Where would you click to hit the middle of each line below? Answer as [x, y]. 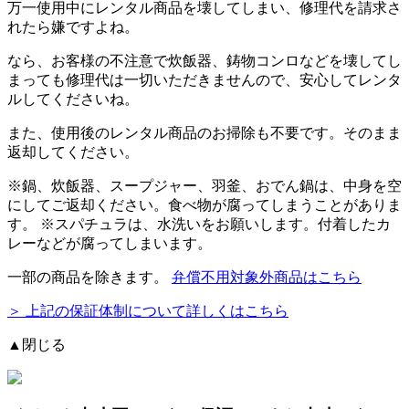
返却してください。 [73, 152]
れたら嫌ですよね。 [73, 26]
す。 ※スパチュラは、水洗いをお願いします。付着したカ [199, 224]
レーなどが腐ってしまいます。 [110, 243]
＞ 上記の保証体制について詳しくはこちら [148, 310]
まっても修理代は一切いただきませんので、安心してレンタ [204, 79]
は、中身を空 [358, 185]
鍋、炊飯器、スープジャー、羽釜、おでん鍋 [168, 185]
